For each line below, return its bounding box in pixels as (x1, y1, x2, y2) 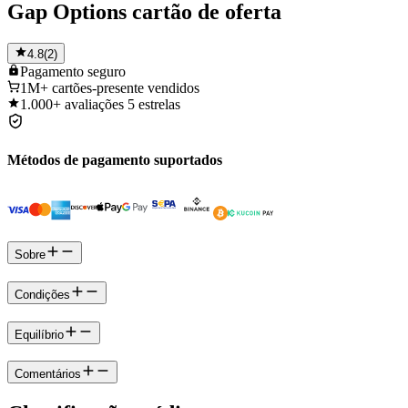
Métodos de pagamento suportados (7, 152, 222, 168)
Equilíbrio (15, 327, 64, 342)
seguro (87, 63, 126, 79)
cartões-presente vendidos (52, 79, 199, 96)
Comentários (15, 367, 81, 382)
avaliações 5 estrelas (65, 96, 180, 112)
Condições (15, 287, 70, 301)
